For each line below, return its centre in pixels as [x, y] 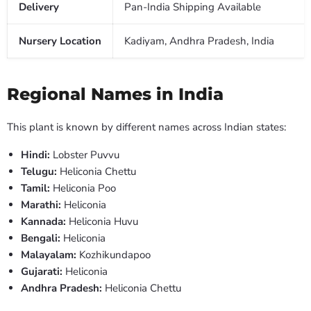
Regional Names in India [115, 94]
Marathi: [41, 205]
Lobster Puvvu [85, 155]
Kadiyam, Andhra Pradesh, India [199, 41]
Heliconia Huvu [102, 222]
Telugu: [39, 172]
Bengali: [41, 238]
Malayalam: [49, 255]
